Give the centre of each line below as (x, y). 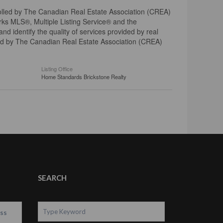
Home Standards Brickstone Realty (84, 76)
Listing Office (57, 68)
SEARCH (52, 177)
